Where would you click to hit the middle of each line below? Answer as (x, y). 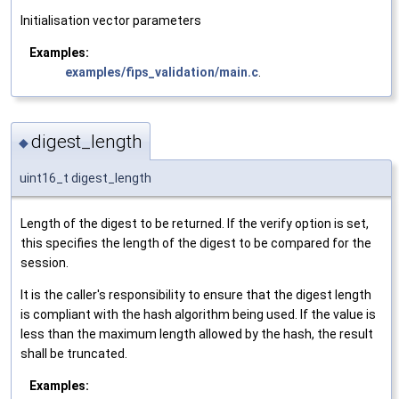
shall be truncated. (74, 353)
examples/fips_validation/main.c (162, 73)
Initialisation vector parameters (111, 21)
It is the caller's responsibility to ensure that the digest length (196, 294)
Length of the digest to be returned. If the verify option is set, (195, 223)
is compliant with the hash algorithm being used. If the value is (198, 314)
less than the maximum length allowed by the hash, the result (197, 334)
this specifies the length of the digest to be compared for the (196, 243)
